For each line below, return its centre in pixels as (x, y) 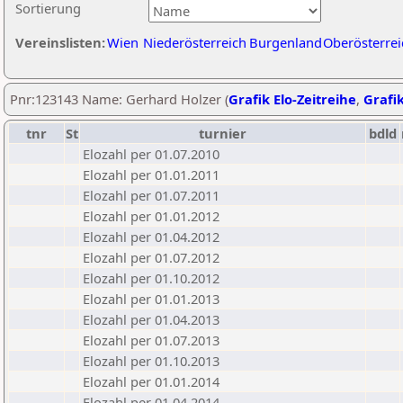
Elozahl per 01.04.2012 (151, 237)
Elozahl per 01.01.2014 (151, 381)
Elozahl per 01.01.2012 (151, 216)
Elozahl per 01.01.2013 (151, 299)
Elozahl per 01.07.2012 (151, 257)
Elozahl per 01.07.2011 (151, 195)
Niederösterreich (195, 42)
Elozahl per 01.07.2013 (151, 340)
